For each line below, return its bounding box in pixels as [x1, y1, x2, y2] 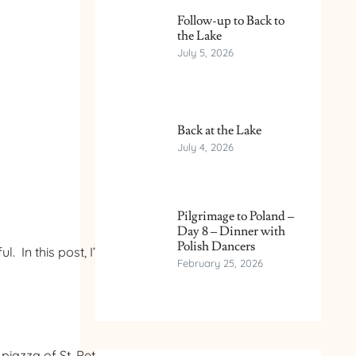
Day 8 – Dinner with [176, 223, 285, 241]
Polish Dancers [176, 238, 255, 256]
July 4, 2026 [176, 141, 234, 154]
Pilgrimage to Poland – [176, 208, 294, 226]
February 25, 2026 [176, 257, 263, 270]
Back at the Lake [176, 122, 261, 140]
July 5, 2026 [176, 46, 234, 60]
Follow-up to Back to [176, 13, 284, 30]
